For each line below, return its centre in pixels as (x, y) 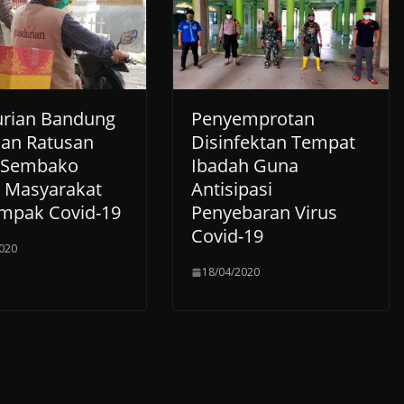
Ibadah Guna (245, 166)
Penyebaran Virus (264, 213)
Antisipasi (232, 189)
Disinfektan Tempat (273, 142)
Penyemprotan (253, 119)
